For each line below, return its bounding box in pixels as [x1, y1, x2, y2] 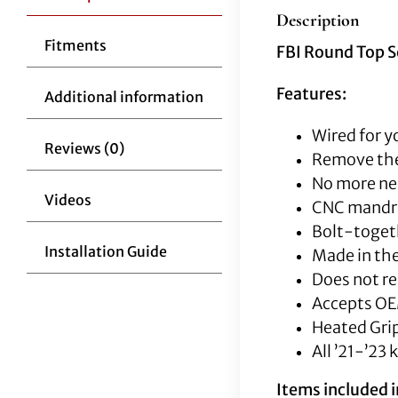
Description [275, 10, 360, 32]
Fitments [44, 36, 107, 55]
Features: [275, 84, 346, 105]
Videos [44, 191, 92, 210]
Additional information [44, 88, 203, 107]
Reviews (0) [44, 139, 124, 158]
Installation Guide [44, 243, 167, 261]
